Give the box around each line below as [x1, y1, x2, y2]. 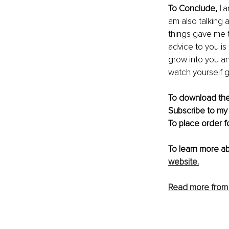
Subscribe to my [168, 105, 227, 116]
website [168, 156, 197, 167]
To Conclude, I [168, 3, 223, 14]
